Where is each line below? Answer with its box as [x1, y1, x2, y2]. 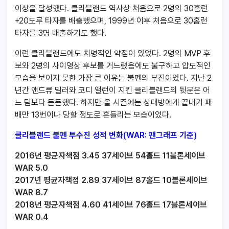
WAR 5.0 [15, 163, 48, 173]
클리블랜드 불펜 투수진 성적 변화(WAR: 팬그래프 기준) [15, 130, 197, 141]
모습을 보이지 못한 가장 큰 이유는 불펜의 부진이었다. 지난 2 [15, 73, 212, 83]
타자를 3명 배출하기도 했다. [15, 28, 106, 38]
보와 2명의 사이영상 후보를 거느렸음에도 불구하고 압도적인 [15, 61, 211, 71]
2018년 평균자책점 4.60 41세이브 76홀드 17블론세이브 [15, 200, 207, 210]
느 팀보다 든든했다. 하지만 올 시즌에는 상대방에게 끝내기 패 [15, 98, 212, 108]
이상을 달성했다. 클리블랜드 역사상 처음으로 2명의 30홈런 [15, 4, 208, 14]
